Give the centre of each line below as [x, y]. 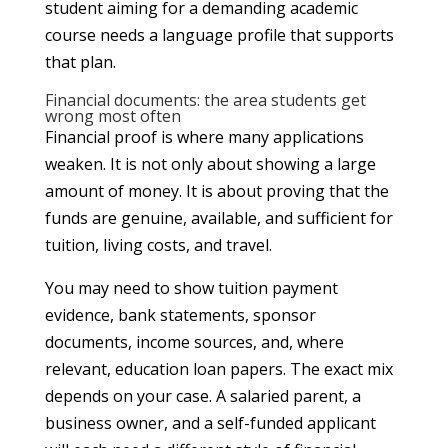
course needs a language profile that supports [219, 34]
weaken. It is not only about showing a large [210, 163]
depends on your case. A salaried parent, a [202, 395]
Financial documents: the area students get [205, 99]
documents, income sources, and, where [194, 341]
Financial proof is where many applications [204, 136]
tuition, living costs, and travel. [158, 244]
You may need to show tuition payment [191, 287]
